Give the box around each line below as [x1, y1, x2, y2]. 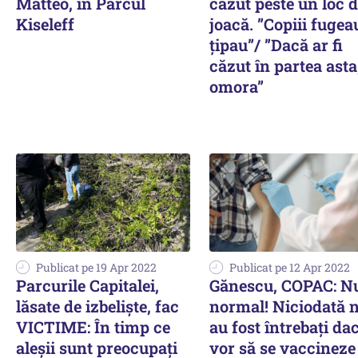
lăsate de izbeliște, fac [16, 296, 179, 316]
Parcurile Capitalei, [16, 275, 159, 296]
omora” [209, 76, 264, 97]
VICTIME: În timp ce [16, 316, 170, 337]
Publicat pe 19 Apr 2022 [36, 260, 157, 275]
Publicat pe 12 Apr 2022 [229, 260, 350, 275]
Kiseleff [16, 14, 74, 35]
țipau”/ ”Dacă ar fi [209, 34, 343, 56]
